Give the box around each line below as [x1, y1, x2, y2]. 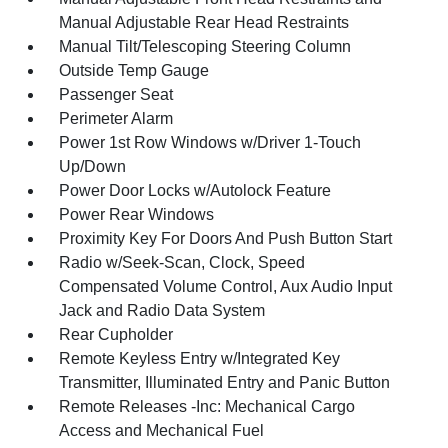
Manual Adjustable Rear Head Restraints [59, 13, 350, 31]
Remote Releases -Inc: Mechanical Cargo [59, 397, 356, 415]
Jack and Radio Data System [59, 301, 266, 319]
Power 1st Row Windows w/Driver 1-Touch [59, 133, 362, 151]
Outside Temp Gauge [59, 61, 210, 79]
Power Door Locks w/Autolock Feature [59, 181, 332, 199]
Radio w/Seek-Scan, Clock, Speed [59, 253, 306, 271]
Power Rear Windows [59, 205, 215, 223]
